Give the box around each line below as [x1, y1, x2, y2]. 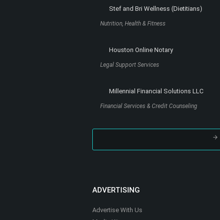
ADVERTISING [92, 186, 140, 195]
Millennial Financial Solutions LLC [109, 87, 203, 95]
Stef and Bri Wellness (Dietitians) [109, 5, 202, 13]
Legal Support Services [100, 61, 159, 69]
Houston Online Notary [109, 46, 173, 54]
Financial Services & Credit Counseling [100, 103, 197, 110]
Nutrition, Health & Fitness [100, 20, 165, 27]
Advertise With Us [92, 206, 142, 214]
